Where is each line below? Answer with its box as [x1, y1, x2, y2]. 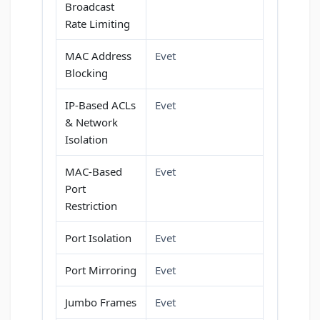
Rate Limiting [65, 16, 130, 31]
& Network [65, 115, 118, 130]
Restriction [65, 199, 117, 214]
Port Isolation [65, 231, 131, 246]
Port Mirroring [65, 263, 136, 278]
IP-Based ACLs [65, 98, 136, 113]
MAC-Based [65, 164, 122, 179]
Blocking [65, 66, 108, 81]
